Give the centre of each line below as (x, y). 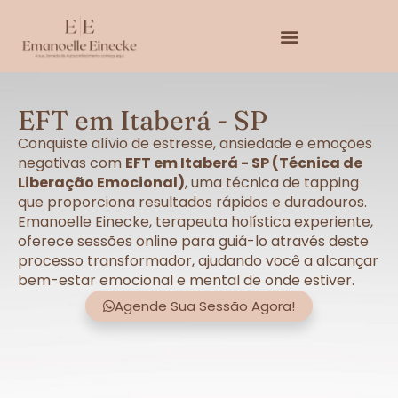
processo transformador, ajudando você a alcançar (198, 261)
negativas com (72, 163)
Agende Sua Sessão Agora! (205, 306)
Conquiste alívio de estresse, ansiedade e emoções (195, 144)
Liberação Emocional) (101, 183)
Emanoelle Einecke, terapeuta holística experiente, (195, 222)
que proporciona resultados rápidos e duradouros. (192, 203)
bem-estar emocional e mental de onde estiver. (186, 281)
